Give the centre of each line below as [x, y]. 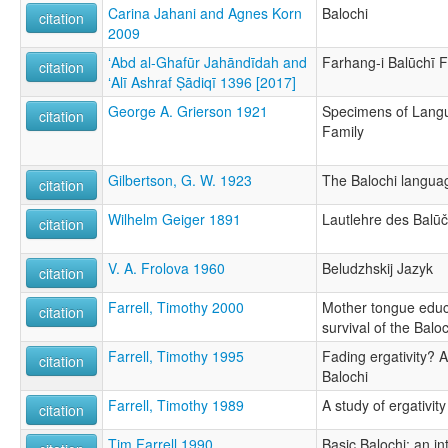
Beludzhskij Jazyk [377, 267]
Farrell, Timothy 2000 [176, 306]
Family [343, 130]
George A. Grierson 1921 [188, 110]
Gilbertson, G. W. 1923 [180, 179]
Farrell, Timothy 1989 [176, 404]
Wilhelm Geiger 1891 [174, 218]
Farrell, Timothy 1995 [176, 355]
